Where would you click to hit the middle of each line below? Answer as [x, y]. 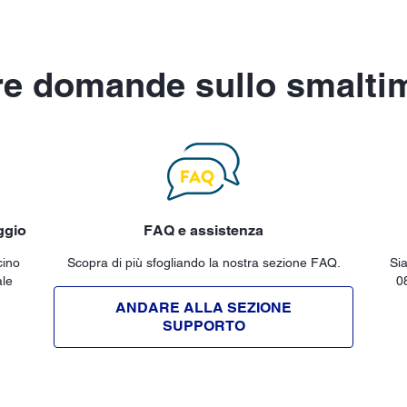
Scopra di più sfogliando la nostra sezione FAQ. [203, 262]
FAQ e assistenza [203, 230]
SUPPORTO [203, 325]
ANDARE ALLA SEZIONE [203, 307]
